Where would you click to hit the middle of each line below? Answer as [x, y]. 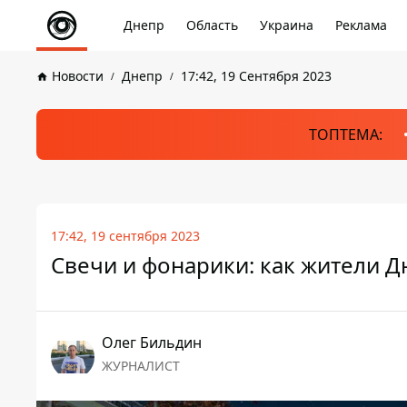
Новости [78, 76]
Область [212, 25]
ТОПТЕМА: [345, 134]
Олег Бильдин [152, 342]
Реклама [361, 25]
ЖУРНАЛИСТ [141, 366]
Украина [287, 25]
